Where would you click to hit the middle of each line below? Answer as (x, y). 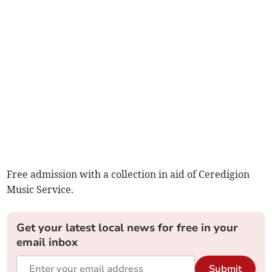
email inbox (47, 243)
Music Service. (40, 190)
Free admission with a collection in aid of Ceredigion (128, 175)
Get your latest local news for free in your (127, 228)
